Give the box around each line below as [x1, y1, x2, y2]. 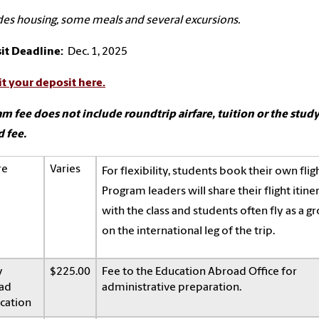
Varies [50, 163, 80, 175]
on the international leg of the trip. [102, 225, 277, 237]
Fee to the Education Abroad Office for [102, 266, 297, 278]
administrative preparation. [102, 281, 241, 293]
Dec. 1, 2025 [66, 46, 127, 58]
